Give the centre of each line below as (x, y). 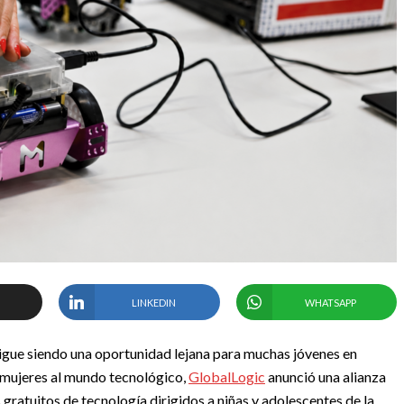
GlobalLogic (227, 376)
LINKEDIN (153, 302)
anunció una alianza (326, 376)
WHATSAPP (331, 302)
